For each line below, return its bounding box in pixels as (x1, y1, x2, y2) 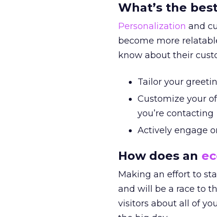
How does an (118, 149, 201, 163)
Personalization (118, 21, 186, 31)
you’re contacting (138, 108, 214, 119)
